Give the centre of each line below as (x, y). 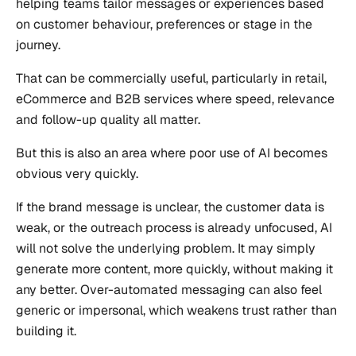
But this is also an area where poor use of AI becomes (172, 153)
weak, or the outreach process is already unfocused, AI (174, 227)
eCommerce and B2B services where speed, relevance (175, 99)
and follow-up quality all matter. (108, 119)
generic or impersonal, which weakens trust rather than (176, 310)
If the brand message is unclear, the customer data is (170, 207)
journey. (38, 44)
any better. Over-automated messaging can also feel (169, 289)
